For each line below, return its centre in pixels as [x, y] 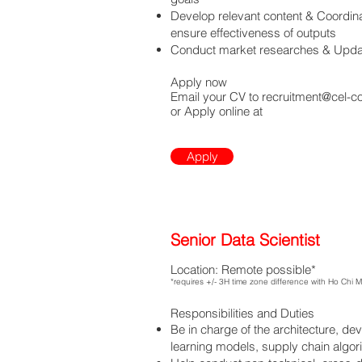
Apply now [200, 82]
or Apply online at [217, 111]
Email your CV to [216, 97]
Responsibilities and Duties [242, 313]
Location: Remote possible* [243, 269]
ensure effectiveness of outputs [253, 33]
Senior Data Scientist [245, 240]
